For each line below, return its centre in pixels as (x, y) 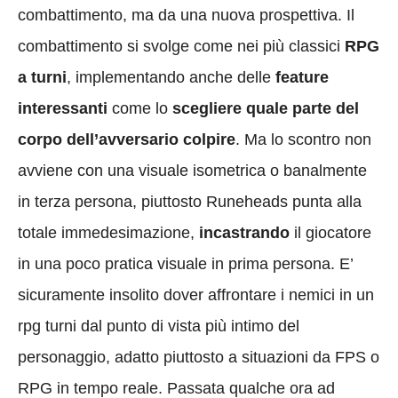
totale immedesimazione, (108, 232)
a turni (42, 77)
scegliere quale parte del (266, 108)
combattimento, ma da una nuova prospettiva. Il (186, 15)
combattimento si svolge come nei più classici (181, 46)
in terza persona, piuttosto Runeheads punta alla (190, 201)
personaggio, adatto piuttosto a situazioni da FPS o (199, 357)
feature (302, 77)
